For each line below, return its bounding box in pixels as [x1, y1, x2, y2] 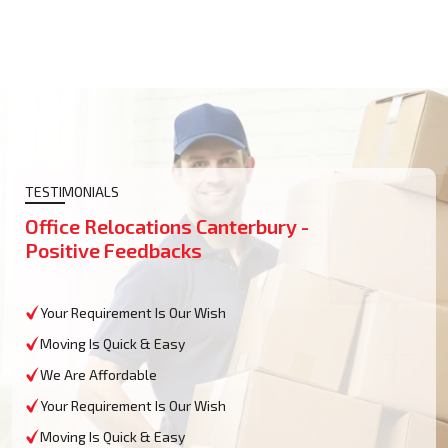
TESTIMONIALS [25, 182, 119, 200]
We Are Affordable [40, 365, 157, 383]
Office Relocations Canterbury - [25, 213, 309, 238]
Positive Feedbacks [25, 237, 202, 262]
